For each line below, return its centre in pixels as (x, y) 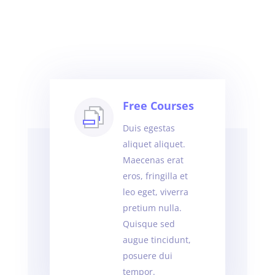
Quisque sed (149, 223)
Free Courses (158, 105)
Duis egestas (149, 128)
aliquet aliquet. (154, 144)
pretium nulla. (152, 207)
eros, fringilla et (155, 176)
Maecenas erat (153, 160)
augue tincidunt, (157, 239)
